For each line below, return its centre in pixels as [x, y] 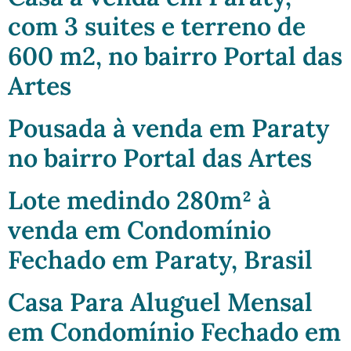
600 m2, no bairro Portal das [175, 56]
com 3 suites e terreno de [157, 26]
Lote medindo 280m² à [139, 200]
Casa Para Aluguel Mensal [160, 302]
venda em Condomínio [139, 230]
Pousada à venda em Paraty [168, 128]
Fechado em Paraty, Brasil [160, 259]
